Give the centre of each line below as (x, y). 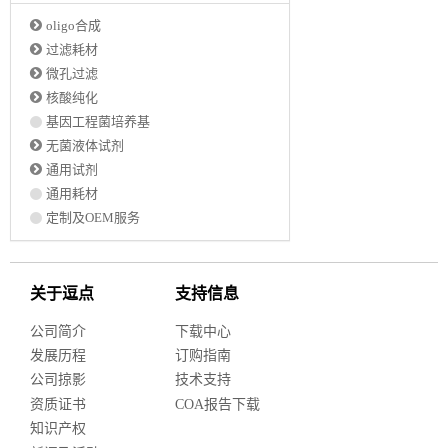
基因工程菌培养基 (98, 121)
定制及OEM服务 (93, 217)
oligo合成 (73, 25)
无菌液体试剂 (85, 145)
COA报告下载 (217, 404)
